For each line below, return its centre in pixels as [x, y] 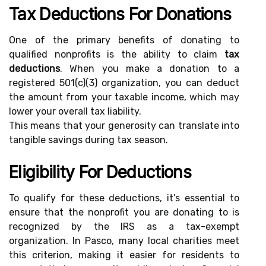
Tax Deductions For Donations [120, 14]
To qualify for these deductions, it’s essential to [124, 198]
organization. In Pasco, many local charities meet [124, 241]
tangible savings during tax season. [88, 140]
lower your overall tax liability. [75, 111]
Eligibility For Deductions [100, 172]
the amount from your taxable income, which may [124, 97]
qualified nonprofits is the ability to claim [117, 54]
